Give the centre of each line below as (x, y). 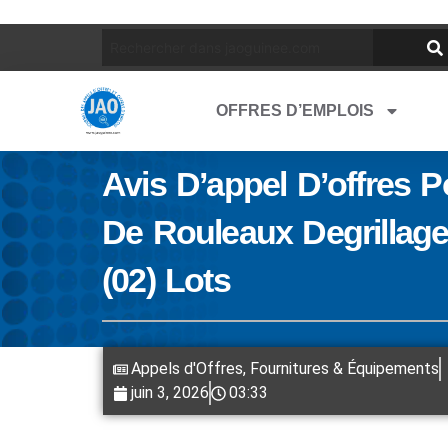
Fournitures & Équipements (344, 368)
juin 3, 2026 (170, 392)
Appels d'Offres (187, 368)
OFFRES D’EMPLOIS (295, 110)
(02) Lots (171, 280)
